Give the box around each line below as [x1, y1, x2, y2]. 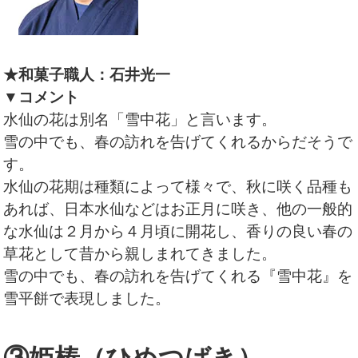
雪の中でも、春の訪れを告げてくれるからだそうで [3, 133, 353, 151]
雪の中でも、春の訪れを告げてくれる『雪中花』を [3, 268, 353, 285]
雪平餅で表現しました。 [3, 290, 171, 308]
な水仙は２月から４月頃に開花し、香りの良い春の [3, 223, 353, 241]
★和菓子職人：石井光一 [3, 66, 171, 84]
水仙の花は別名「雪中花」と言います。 [3, 111, 277, 129]
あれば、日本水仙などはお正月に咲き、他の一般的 [3, 201, 353, 218]
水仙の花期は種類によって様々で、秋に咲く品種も [3, 178, 353, 196]
